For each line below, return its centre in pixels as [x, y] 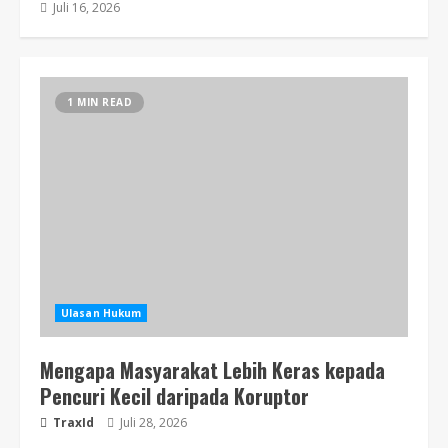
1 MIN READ [99, 102]
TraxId [72, 422]
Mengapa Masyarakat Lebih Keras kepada [212, 370]
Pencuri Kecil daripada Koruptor [174, 396]
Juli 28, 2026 [152, 422]
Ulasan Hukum [101, 313]
